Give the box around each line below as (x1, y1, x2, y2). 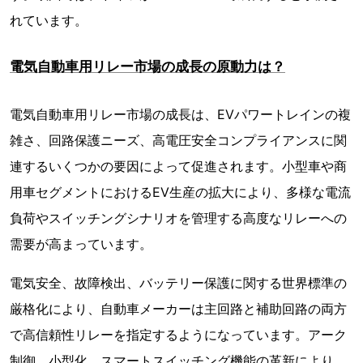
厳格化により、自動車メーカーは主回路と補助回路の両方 (10, 301, 347, 318)
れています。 (10, 12, 88, 29)
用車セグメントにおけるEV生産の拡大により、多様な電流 (10, 184, 351, 201)
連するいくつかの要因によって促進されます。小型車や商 (10, 158, 347, 175)
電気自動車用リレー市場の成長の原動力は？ (10, 58, 285, 75)
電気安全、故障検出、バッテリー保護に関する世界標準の (10, 275, 347, 292)
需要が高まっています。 (10, 236, 152, 253)
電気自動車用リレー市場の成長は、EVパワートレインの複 (10, 106, 351, 123)
